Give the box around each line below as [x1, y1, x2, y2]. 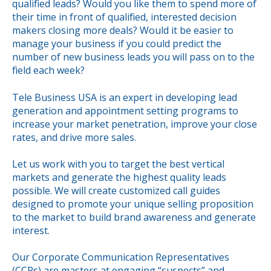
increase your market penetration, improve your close [12, 117, 257, 131]
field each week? [12, 64, 85, 77]
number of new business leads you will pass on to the [12, 50, 255, 64]
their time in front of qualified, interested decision [12, 10, 237, 24]
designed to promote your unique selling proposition [12, 197, 253, 211]
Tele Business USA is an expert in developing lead [12, 90, 237, 104]
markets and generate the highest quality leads [12, 171, 226, 184]
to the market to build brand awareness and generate [12, 211, 256, 224]
